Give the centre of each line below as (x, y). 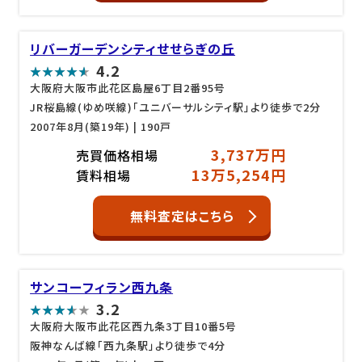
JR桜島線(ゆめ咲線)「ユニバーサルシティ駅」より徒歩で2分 (176, 107)
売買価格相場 (117, 155)
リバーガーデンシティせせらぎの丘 (133, 48)
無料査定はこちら (182, 215)
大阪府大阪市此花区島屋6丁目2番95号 (128, 88)
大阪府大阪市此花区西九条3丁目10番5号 (134, 326)
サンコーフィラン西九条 (102, 286)
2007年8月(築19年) (80, 126)
